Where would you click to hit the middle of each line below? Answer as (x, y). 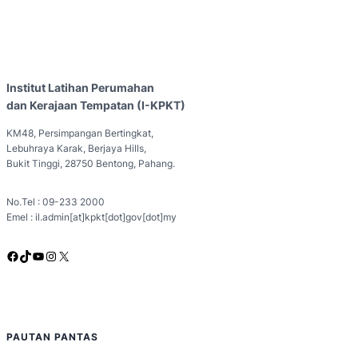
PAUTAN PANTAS (52, 336)
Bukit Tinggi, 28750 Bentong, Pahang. (91, 164)
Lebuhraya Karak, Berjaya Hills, (76, 149)
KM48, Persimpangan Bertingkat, (80, 133)
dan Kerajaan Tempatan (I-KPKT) (96, 105)
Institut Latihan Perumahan (80, 88)
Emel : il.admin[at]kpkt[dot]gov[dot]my (91, 217)
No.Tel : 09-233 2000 (56, 201)
